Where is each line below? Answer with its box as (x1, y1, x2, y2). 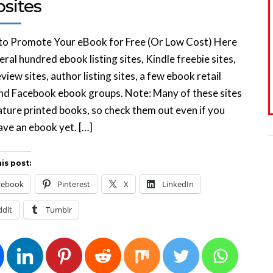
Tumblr (46, 204, 72, 215)
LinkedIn (162, 179, 194, 190)
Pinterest (57, 179, 90, 190)
